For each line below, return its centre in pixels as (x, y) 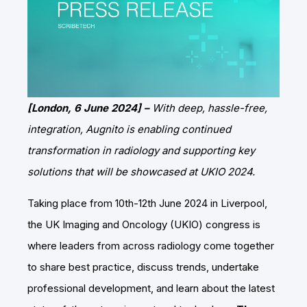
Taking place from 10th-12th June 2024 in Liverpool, (147, 204)
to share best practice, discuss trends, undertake (143, 267)
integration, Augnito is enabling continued (129, 130)
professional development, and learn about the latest (151, 288)
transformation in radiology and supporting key (141, 151)
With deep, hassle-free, (210, 108)
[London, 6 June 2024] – (90, 108)
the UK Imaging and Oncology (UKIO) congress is (144, 225)
